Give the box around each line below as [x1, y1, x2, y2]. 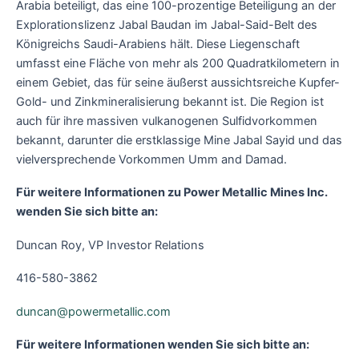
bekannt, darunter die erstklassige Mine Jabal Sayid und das [16, 132, 342, 147]
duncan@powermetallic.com [16, 304, 171, 319]
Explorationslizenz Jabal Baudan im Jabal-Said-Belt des [16, 17, 317, 32]
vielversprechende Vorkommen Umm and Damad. [16, 151, 287, 167]
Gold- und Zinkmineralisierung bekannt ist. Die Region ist [16, 94, 324, 109]
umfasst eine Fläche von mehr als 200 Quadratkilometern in [16, 55, 340, 71]
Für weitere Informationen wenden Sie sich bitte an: [16, 337, 309, 353]
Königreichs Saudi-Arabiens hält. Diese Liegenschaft [16, 36, 300, 51]
